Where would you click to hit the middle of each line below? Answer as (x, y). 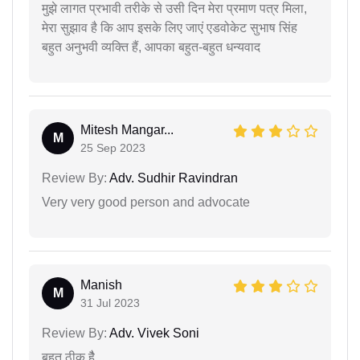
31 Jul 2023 (110, 303)
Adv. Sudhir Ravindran (172, 178)
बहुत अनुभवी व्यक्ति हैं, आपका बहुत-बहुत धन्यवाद (151, 47)
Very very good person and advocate (146, 202)
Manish (101, 284)
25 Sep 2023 (113, 147)
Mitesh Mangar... (127, 129)
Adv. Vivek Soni (153, 333)
